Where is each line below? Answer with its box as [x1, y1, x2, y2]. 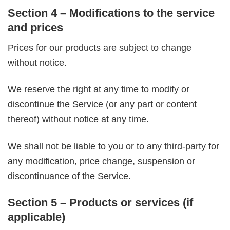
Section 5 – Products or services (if [8, 196, 193, 209]
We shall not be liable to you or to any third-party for [8, 141, 219, 151]
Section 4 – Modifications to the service [8, 7, 215, 20]
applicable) [8, 210, 65, 224]
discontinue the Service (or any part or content [8, 99, 197, 110]
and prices [8, 21, 63, 34]
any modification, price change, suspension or [8, 156, 195, 166]
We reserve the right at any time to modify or [8, 84, 189, 95]
